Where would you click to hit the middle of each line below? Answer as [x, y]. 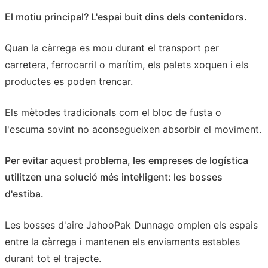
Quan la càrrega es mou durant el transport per [112, 48]
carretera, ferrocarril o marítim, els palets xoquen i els [127, 64]
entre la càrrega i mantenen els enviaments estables [122, 241]
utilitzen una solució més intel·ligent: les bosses [114, 177]
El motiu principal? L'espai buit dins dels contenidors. [126, 16]
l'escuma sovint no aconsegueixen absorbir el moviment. [133, 129]
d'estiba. [24, 194]
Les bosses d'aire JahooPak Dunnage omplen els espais [131, 225]
